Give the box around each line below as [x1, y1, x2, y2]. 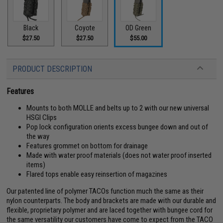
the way [26, 132, 50, 141]
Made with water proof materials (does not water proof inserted [26, 151, 212, 160]
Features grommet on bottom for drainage [26, 141, 148, 150]
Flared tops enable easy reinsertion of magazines [26, 170, 168, 179]
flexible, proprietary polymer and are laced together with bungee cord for [6, 206, 213, 215]
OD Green [125, 24, 152, 32]
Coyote [74, 24, 95, 32]
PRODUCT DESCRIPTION [12, 64, 93, 74]
